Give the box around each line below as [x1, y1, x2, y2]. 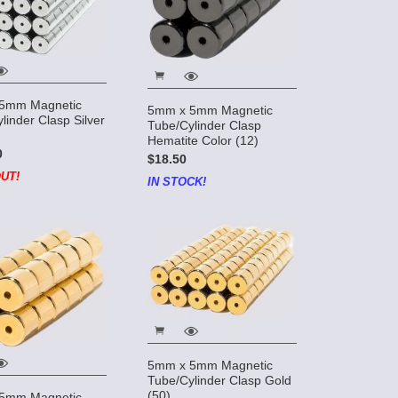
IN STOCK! [147, 174, 206, 188]
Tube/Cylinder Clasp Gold [147, 373, 291, 387]
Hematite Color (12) [147, 132, 259, 147]
